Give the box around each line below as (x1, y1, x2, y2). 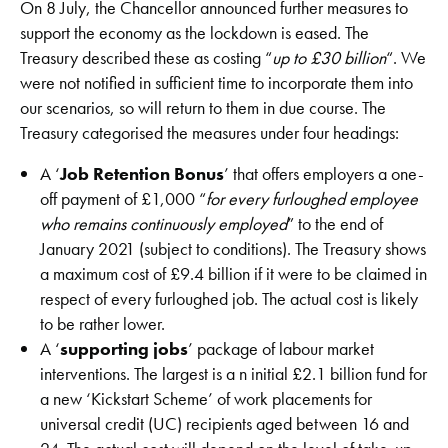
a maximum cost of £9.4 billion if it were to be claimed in (40, 261, 427, 285)
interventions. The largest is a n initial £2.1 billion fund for (40, 361, 427, 385)
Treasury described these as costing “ (20, 45, 272, 69)
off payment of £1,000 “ (40, 186, 206, 210)
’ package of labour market (188, 336, 374, 360)
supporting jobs (60, 336, 188, 360)
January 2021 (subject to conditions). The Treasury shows (40, 236, 426, 260)
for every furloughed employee (206, 186, 418, 210)
